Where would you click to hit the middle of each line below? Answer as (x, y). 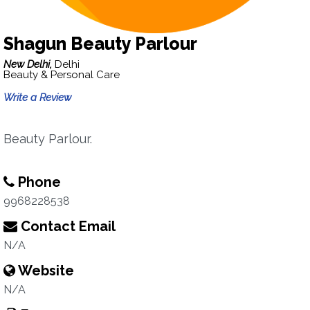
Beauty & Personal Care (62, 75)
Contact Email (66, 226)
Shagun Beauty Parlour (100, 44)
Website (45, 271)
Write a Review (37, 98)
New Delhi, (29, 64)
